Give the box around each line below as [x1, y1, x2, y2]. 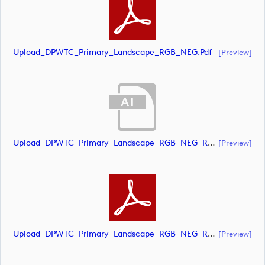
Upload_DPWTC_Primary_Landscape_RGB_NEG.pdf [13, 47, 212, 57]
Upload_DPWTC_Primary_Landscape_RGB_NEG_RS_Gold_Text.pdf [208, 228, 215, 239]
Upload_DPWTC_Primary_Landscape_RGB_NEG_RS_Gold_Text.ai [208, 138, 215, 148]
